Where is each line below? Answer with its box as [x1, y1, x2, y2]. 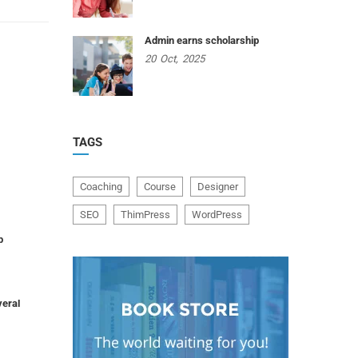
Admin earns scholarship [145, 34, 259, 46]
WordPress [192, 209, 242, 221]
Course [144, 181, 176, 193]
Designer [197, 181, 238, 193]
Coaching [80, 181, 122, 193]
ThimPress [121, 209, 170, 221]
